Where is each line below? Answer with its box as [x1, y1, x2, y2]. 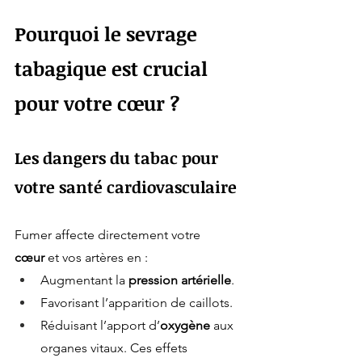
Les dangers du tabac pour [15, 146, 222, 170]
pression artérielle [128, 272, 231, 288]
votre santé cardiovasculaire [15, 175, 237, 199]
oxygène [160, 318, 210, 334]
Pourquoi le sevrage [15, 20, 202, 48]
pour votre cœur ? [15, 90, 179, 117]
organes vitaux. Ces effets [40, 340, 191, 356]
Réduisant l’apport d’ [40, 318, 160, 334]
